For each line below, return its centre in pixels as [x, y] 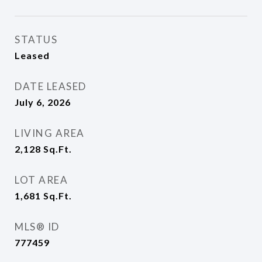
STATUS [36, 39]
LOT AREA [41, 180]
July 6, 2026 [43, 102]
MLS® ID [37, 227]
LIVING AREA [50, 133]
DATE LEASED [51, 86]
